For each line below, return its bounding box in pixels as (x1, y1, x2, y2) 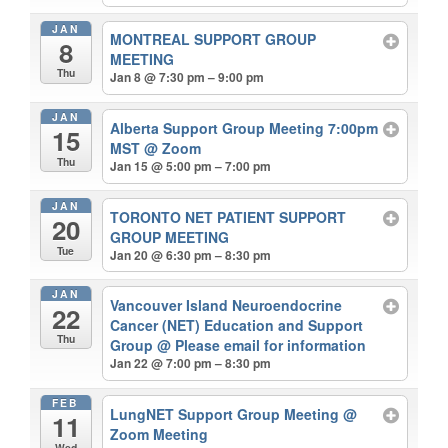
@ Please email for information (157, 335, 367, 356)
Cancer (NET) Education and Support (110, 315, 364, 336)
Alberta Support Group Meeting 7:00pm (110, 118, 379, 139)
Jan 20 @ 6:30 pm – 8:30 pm (110, 245, 272, 264)
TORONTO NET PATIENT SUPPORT (110, 206, 347, 227)
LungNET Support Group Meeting (110, 403, 344, 424)
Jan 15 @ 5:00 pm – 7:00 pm (110, 157, 272, 176)
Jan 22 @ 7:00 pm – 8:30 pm (110, 354, 272, 373)
